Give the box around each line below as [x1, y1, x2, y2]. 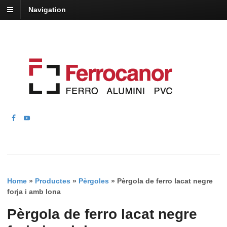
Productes [35, 177, 70, 185]
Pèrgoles [79, 177, 109, 185]
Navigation [28, 6, 66, 14]
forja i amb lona [7, 187, 61, 196]
